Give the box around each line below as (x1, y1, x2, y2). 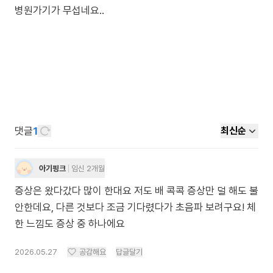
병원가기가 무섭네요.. (15, 4, 104, 16)
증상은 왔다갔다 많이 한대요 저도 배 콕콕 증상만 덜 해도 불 (15, 185, 258, 197)
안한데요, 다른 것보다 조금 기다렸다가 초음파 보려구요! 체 (15, 201, 256, 213)
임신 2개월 (71, 163, 105, 173)
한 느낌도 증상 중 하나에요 (15, 218, 125, 230)
